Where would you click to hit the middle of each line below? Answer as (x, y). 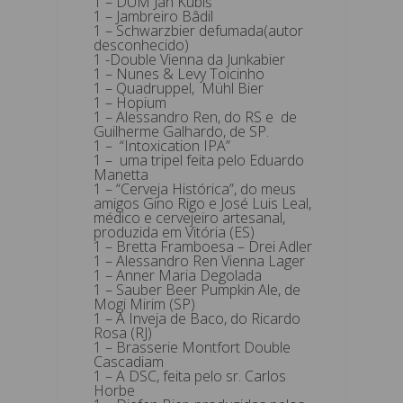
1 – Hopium (130, 102)
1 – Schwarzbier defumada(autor (198, 30)
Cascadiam (129, 361)
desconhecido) (141, 45)
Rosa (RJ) (123, 332)
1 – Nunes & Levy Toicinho (179, 73)
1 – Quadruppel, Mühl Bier (179, 88)
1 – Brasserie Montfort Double (192, 347)
